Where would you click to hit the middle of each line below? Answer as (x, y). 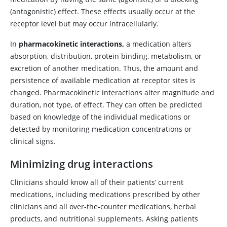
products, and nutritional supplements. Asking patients (104, 219)
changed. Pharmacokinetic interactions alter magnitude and (112, 92)
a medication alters (158, 44)
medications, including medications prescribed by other (105, 194)
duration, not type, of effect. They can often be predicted (106, 105)
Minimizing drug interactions (82, 164)
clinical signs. (33, 141)
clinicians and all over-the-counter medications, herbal (103, 206)
